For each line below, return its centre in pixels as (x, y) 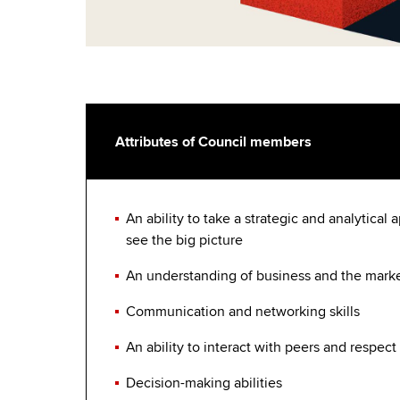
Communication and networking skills (243, 312)
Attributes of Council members (213, 142)
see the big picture (184, 241)
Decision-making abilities (204, 383)
